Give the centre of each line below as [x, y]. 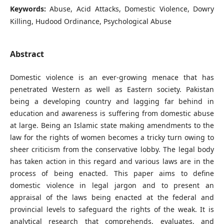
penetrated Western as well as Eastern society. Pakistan [112, 89]
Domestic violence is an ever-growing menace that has [112, 77]
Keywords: [30, 8]
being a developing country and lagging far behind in [112, 101]
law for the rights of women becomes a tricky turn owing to [112, 137]
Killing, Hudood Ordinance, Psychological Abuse [90, 21]
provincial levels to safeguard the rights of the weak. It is [112, 209]
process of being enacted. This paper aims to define [112, 173]
